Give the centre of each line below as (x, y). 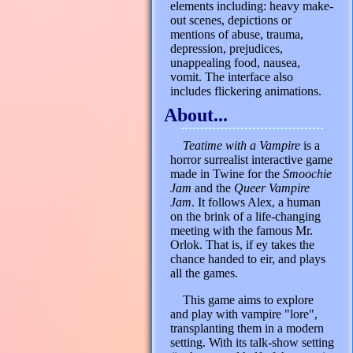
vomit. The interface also (232, 77)
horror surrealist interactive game (251, 160)
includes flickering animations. (246, 91)
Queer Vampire (272, 188)
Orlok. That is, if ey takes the (242, 245)
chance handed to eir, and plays (248, 259)
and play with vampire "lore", (244, 314)
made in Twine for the (227, 174)
